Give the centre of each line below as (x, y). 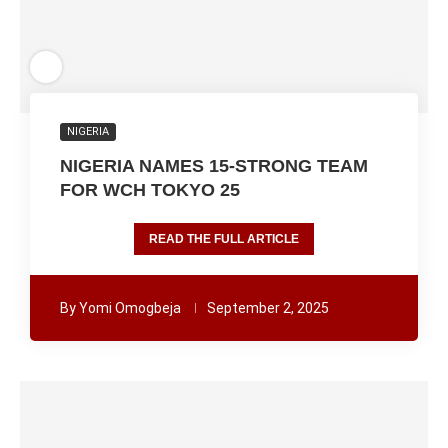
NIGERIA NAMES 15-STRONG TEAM (214, 166)
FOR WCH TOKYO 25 (150, 190)
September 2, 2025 (268, 308)
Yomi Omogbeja (130, 308)
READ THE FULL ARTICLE (224, 239)
